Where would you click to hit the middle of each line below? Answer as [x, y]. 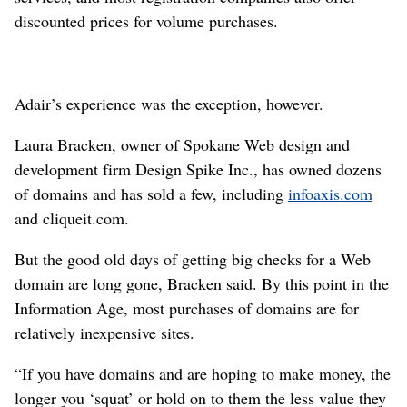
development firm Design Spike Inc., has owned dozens [198, 169]
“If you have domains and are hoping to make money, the [203, 373]
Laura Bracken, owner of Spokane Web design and [182, 144]
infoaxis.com [330, 194]
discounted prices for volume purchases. [146, 21]
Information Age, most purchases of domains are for [187, 308]
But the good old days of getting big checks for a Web [193, 259]
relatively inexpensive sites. [104, 333]
